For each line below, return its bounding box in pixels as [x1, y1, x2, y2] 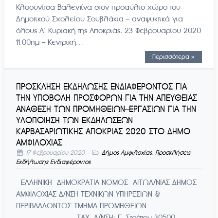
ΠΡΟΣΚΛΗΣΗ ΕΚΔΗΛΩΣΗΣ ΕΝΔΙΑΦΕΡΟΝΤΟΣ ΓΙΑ [16, 81, 187, 92]
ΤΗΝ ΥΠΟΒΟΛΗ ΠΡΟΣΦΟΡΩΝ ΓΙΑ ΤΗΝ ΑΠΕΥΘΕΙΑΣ [16, 92, 197, 104]
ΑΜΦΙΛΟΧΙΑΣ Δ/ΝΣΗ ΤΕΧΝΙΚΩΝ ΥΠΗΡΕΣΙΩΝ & [16, 189, 160, 199]
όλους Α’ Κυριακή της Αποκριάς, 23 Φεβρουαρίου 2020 [16, 26, 201, 36]
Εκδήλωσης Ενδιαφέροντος [16, 158, 91, 166]
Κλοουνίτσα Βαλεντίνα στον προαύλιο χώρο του [16, 2, 181, 12]
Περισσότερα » [152, 53, 195, 61]
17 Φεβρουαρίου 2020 [26, 149, 85, 157]
